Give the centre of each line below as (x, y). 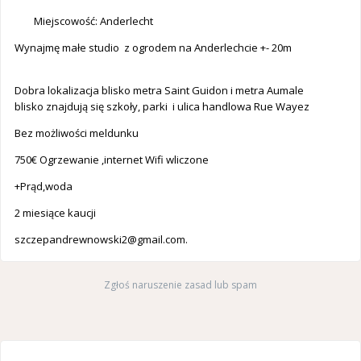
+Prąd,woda (44, 187)
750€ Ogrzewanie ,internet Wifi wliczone (113, 160)
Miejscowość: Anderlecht (84, 21)
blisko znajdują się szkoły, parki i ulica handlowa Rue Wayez (162, 107)
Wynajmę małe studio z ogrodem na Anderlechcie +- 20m (154, 48)
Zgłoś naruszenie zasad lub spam (180, 285)
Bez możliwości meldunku (78, 133)
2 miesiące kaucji (56, 213)
